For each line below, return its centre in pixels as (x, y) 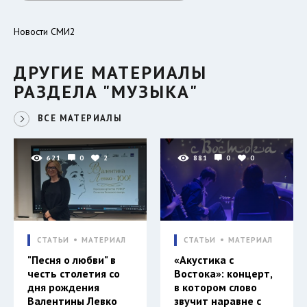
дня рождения (63, 287)
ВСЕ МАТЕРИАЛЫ (80, 118)
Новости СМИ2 (45, 31)
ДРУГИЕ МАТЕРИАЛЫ (110, 72)
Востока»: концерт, (223, 273)
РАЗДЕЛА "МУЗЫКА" (106, 91)
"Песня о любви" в (72, 259)
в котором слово (216, 287)
